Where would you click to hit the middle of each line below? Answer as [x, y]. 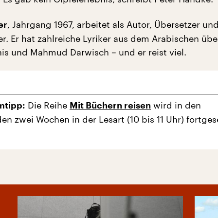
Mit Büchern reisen [110, 105]
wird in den [176, 105]
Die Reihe [47, 105]
